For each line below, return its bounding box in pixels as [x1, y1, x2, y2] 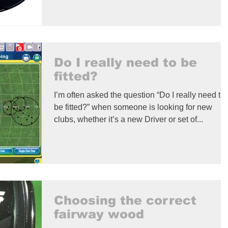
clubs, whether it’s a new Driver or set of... [54, 115, 203, 124]
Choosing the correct [54, 193, 196, 207]
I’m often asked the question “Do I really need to [54, 90, 225, 99]
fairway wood [54, 207, 144, 221]
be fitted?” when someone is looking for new [54, 102, 212, 111]
